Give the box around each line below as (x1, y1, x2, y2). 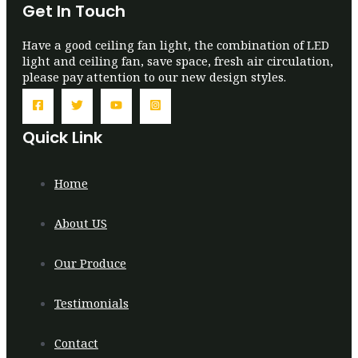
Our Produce (54, 254, 126, 271)
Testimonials (54, 294, 129, 311)
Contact (54, 334, 98, 351)
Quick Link (22, 126, 102, 149)
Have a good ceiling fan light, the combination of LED (22, 36, 329, 53)
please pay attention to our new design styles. (22, 68, 286, 85)
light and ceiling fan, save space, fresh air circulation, (22, 52, 333, 69)
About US (54, 214, 107, 231)
